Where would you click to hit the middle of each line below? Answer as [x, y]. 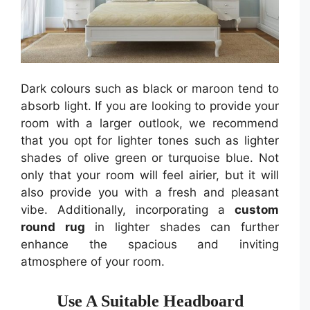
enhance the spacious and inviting [150, 244]
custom [257, 210]
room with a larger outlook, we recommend [150, 123]
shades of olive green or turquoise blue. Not [150, 158]
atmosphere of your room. [93, 262]
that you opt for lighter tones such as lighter [150, 140]
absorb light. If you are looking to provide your [150, 106]
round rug [53, 227]
